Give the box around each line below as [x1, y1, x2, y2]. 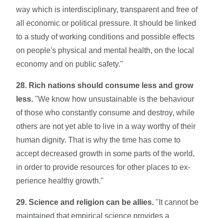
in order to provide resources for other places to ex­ [16, 163, 191, 171]
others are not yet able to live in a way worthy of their [16, 122, 196, 130]
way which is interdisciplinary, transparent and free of [16, 5, 198, 14]
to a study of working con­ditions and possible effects [16, 32, 195, 41]
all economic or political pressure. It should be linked [16, 18, 197, 27]
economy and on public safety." [16, 59, 124, 68]
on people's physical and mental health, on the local [16, 46, 195, 54]
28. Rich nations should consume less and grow [16, 81, 194, 90]
